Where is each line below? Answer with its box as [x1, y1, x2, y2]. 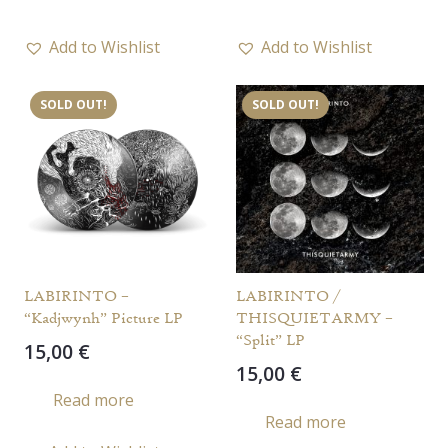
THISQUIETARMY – [236, 308, 393, 328]
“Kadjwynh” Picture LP [24, 308, 183, 328]
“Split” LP [236, 330, 305, 350]
